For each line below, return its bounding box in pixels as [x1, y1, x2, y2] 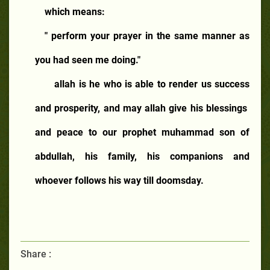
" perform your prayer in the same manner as [45, 30, 250, 42]
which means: [45, 5, 105, 17]
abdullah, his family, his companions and [35, 150, 250, 162]
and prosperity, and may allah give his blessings [35, 102, 247, 114]
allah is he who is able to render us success [54, 78, 250, 90]
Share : [20, 248, 51, 260]
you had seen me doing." [35, 54, 140, 66]
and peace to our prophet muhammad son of [35, 126, 250, 138]
